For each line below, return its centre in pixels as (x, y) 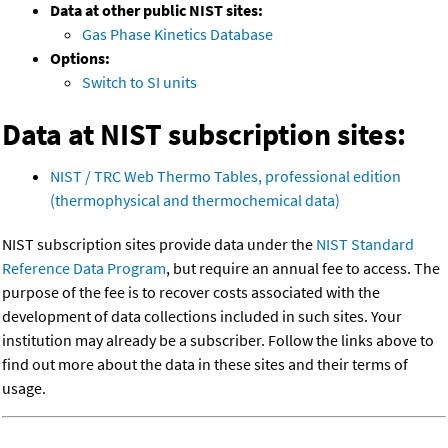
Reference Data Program (84, 268)
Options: (80, 58)
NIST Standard (365, 244)
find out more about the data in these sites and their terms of (205, 364)
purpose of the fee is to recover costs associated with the (191, 292)
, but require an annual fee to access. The (303, 268)
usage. (24, 388)
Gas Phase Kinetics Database (177, 34)
